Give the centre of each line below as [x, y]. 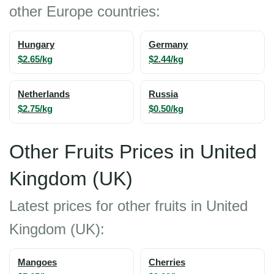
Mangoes [37, 262]
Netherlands [44, 94]
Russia [163, 94]
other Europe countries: [85, 11]
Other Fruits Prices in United [133, 151]
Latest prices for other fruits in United [128, 206]
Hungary [36, 44]
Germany [168, 44]
